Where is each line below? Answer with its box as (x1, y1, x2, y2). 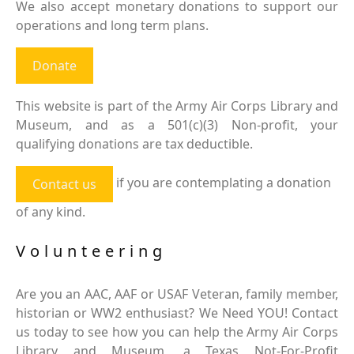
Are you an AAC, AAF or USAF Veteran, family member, (16, 285, 338, 303)
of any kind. (16, 203, 85, 220)
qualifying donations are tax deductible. (16, 135, 253, 153)
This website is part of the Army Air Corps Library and (16, 97, 338, 115)
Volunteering (16, 240, 167, 262)
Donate (32, 57, 77, 74)
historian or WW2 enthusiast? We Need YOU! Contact (16, 304, 338, 322)
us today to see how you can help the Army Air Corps (16, 323, 338, 341)
